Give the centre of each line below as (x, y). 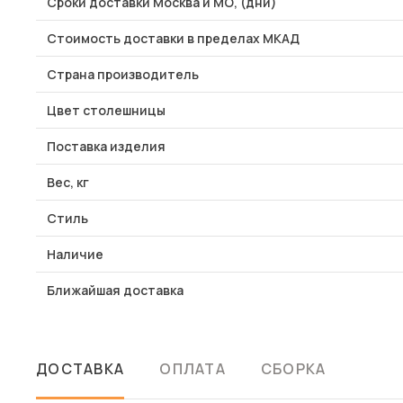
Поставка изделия (106, 146)
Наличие (75, 254)
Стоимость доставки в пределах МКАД (173, 38)
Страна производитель (123, 74)
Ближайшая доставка (115, 290)
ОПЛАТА (193, 369)
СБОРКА (293, 369)
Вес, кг (68, 182)
